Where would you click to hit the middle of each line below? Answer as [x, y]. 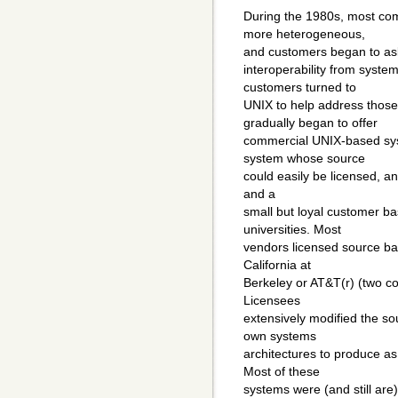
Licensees [272, 301]
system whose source [304, 159]
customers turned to [300, 88]
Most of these [282, 372]
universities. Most [292, 230]
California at [277, 265]
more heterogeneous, [304, 34]
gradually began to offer [310, 123]
